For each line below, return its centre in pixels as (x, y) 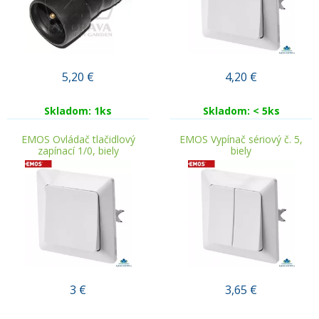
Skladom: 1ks (78, 111)
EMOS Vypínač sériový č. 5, (241, 139)
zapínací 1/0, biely (78, 151)
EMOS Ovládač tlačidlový (78, 139)
